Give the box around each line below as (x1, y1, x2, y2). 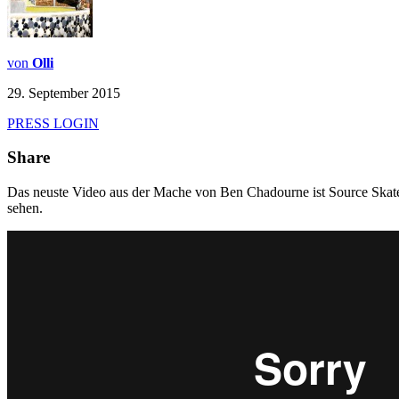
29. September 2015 (7, 85, 120, 101)
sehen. (7, 200, 43, 216)
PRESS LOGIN (7, 115, 99, 131)
